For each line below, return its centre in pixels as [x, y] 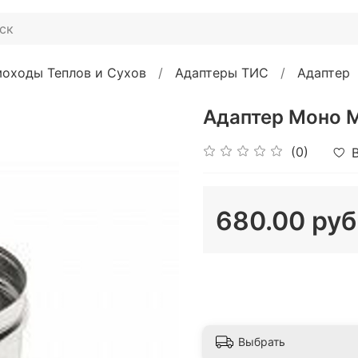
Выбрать [262, 342]
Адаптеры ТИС [222, 72]
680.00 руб [286, 221]
